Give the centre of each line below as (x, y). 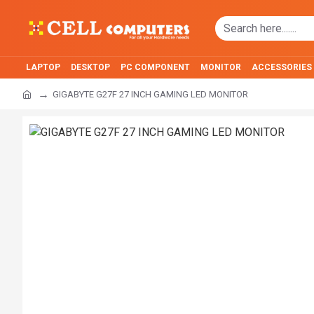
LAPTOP (43, 67)
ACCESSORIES (282, 67)
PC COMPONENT (155, 67)
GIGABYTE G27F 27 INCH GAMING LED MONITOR (150, 94)
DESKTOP (90, 67)
